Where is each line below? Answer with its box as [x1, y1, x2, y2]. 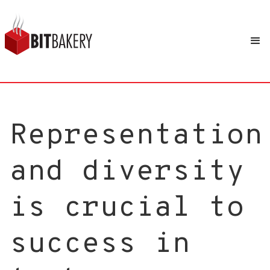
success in [10, 227, 190, 263]
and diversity [10, 154, 245, 190]
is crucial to [10, 190, 245, 227]
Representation [10, 118, 263, 154]
